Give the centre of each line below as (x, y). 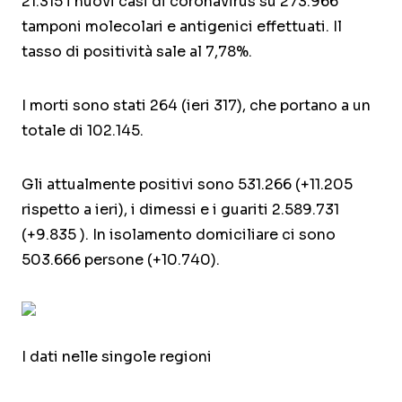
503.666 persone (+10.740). (121, 260)
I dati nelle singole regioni (117, 357)
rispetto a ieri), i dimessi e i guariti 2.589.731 (180, 210)
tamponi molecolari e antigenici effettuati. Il (182, 27)
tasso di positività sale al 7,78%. (137, 52)
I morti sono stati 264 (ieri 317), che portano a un (196, 106)
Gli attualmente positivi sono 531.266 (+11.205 (187, 185)
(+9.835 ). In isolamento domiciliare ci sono (179, 235)
